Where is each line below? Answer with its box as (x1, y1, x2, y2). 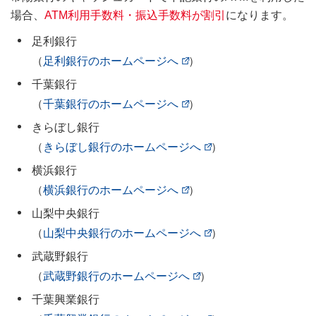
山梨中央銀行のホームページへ (43, 227, 201, 240)
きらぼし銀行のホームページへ (43, 141, 201, 154)
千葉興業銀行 (32, 293, 99, 306)
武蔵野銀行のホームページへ (43, 270, 190, 283)
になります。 (226, 9, 293, 22)
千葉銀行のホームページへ (43, 98, 178, 111)
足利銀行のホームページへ (43, 55, 178, 68)
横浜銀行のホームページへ (43, 184, 178, 197)
